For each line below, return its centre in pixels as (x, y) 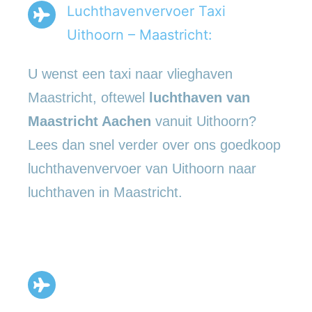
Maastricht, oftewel (88, 97)
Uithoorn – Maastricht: (140, 34)
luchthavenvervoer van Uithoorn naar (142, 168)
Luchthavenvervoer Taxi (146, 11)
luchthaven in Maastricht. (105, 192)
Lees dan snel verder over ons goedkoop (154, 145)
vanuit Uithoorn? (204, 121)
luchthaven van (200, 97)
